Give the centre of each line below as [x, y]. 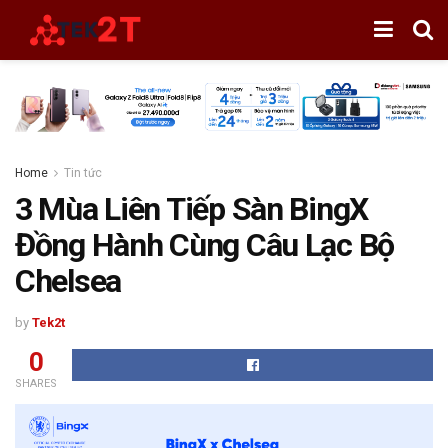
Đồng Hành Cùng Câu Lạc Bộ [204, 244]
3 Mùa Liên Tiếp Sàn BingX [191, 208]
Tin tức [83, 172]
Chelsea [68, 280]
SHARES [36, 383]
